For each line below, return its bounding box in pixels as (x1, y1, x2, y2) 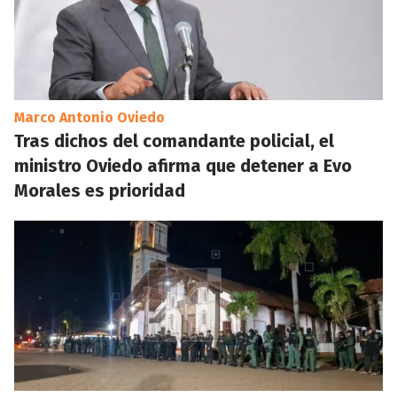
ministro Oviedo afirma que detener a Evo (14, 155, 352, 176)
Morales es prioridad (14, 180, 185, 201)
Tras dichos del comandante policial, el (14, 130, 334, 152)
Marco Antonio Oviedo (14, 109, 165, 126)
